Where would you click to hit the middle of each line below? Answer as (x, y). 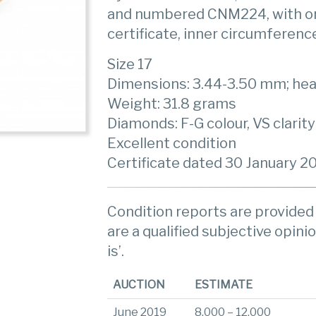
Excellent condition (172, 143)
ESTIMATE (224, 285)
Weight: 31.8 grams (172, 104)
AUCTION (139, 285)
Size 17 (130, 64)
